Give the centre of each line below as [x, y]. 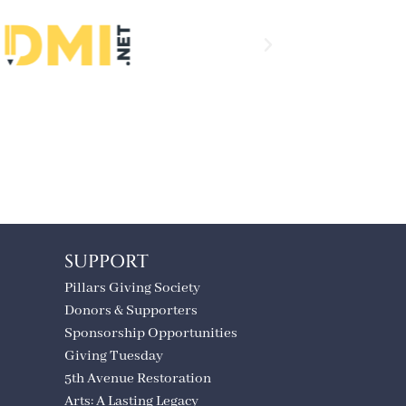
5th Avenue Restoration [138, 378]
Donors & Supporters [131, 310]
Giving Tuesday [114, 356]
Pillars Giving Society [132, 288]
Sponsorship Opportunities [151, 333]
